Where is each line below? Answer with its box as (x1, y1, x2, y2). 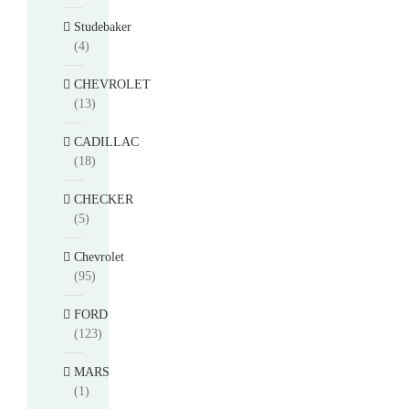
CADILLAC (74, 134, 139, 149)
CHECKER (74, 192, 133, 206)
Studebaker (74, 19, 131, 34)
